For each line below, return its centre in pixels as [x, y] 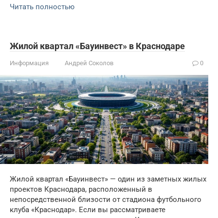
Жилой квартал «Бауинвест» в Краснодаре [97, 46]
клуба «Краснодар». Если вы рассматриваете [88, 210]
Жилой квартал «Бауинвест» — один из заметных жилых [108, 179]
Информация [29, 63]
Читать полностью [42, 7]
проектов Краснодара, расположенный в [81, 190]
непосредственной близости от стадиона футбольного [106, 200]
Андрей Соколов [89, 63]
